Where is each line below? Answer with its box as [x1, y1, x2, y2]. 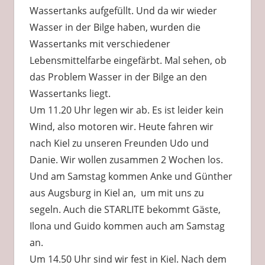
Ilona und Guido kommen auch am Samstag [29, 219, 225, 232]
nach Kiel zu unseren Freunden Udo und [29, 136, 209, 150]
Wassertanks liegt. [29, 86, 111, 100]
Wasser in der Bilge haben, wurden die [29, 20, 201, 34]
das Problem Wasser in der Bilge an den [29, 70, 207, 83]
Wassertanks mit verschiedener [29, 37, 170, 50]
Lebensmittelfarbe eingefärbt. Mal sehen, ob [29, 53, 227, 67]
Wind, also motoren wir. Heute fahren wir [29, 119, 214, 133]
